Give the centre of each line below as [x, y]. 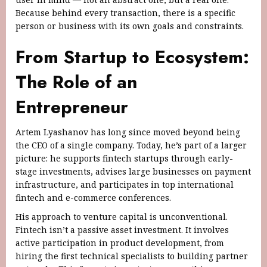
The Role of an [76, 82]
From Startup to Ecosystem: [132, 57]
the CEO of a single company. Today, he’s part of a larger [131, 145]
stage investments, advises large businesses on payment [133, 171]
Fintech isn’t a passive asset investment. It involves [122, 229]
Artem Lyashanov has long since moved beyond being [128, 132]
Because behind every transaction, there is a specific [125, 13]
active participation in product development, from [120, 243]
